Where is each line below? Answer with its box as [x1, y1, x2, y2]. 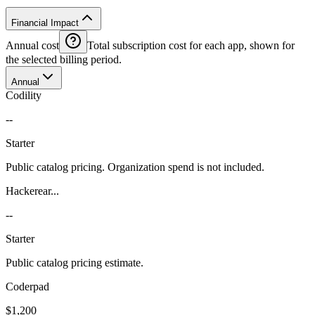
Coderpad [6, 280, 49, 292]
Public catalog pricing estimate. [6, 256, 143, 269]
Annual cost [6, 39, 59, 51]
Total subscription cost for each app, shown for [87, 39, 295, 51]
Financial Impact [11, 17, 79, 28]
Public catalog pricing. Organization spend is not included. [6, 160, 264, 173]
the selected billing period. [6, 53, 122, 65]
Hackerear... [6, 184, 59, 197]
